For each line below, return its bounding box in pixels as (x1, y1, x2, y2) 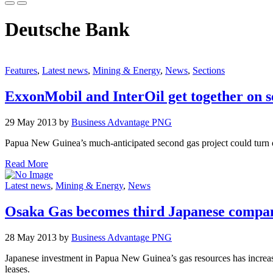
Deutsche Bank (5, 18, 130, 41)
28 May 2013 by (5, 232, 71, 243)
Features (5, 65, 37, 76)
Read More (5, 158, 48, 169)
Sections (193, 65, 225, 76)
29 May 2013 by (5, 116, 71, 127)
